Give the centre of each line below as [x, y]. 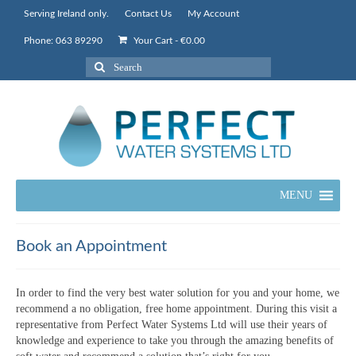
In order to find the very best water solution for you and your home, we [178, 293]
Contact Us [148, 14]
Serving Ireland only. [66, 14]
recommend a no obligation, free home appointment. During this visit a [176, 309]
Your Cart [153, 41]
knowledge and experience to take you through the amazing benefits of [175, 341]
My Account [213, 14]
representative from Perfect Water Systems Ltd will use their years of [172, 325]
